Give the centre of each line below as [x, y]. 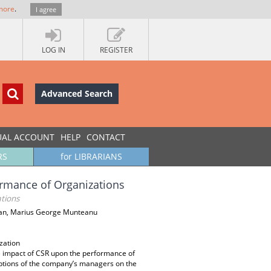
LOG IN [53, 50]
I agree [46, 9]
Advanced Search [77, 93]
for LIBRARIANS [91, 156]
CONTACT [106, 137]
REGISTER [116, 50]
